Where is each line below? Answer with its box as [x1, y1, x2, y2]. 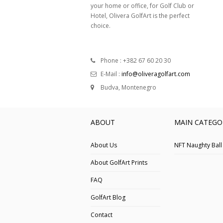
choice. [91, 21, 111, 30]
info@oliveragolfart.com [121, 70, 190, 79]
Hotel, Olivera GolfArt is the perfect [91, 11, 190, 20]
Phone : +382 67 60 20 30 [101, 56, 171, 65]
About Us [91, 140, 117, 149]
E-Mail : [101, 70, 121, 79]
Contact [91, 210, 112, 219]
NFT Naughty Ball [174, 140, 222, 149]
